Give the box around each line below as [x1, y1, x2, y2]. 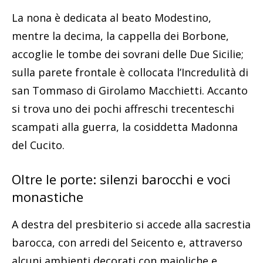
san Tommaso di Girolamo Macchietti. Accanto [12, 83, 248, 97]
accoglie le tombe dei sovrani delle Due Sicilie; [12, 46, 244, 61]
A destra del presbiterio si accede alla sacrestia [12, 217, 251, 231]
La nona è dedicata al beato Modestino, [12, 10, 211, 25]
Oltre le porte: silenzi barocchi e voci [12, 170, 231, 188]
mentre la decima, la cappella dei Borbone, [12, 28, 229, 43]
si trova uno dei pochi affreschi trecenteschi [12, 101, 234, 116]
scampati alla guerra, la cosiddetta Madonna [12, 119, 238, 134]
